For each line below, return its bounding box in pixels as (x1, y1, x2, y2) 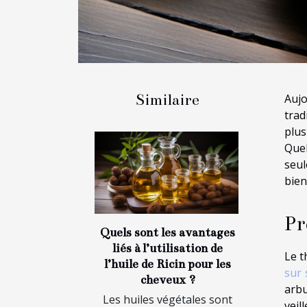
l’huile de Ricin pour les (104, 256, 231, 271)
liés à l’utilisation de (112, 241, 223, 256)
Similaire (136, 90, 199, 109)
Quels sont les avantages (100, 225, 235, 240)
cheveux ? (140, 272, 195, 287)
